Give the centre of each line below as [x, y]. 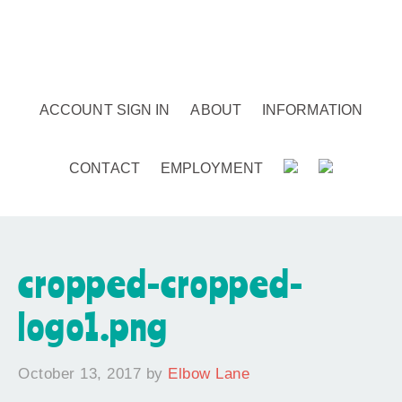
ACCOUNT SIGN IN [105, 110]
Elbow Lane [209, 374]
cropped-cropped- [161, 283]
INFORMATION [312, 110]
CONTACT [105, 168]
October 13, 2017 [79, 374]
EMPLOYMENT [211, 168]
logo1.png [93, 326]
